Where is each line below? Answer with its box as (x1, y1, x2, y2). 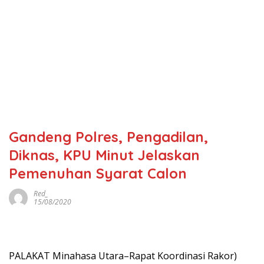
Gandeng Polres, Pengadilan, (9, 128, 208, 146)
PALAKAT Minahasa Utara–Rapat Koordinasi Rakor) (9, 249, 237, 262)
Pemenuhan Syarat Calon (9, 164, 187, 182)
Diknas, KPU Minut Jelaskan (9, 146, 200, 164)
